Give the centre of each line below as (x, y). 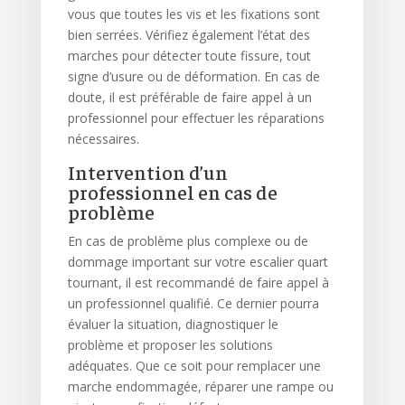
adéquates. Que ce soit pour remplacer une (194, 366)
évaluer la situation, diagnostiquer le (173, 325)
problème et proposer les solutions (170, 345)
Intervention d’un (147, 172)
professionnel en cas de (172, 192)
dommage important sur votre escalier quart (198, 262)
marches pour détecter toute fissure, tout (189, 56)
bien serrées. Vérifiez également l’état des (188, 35)
